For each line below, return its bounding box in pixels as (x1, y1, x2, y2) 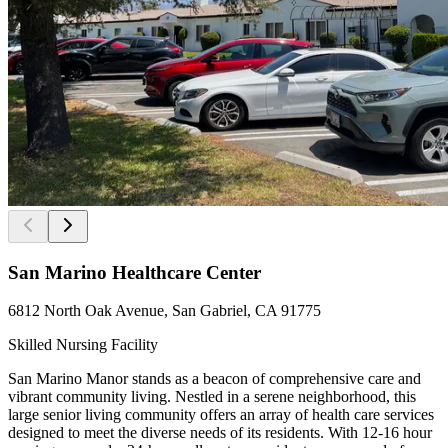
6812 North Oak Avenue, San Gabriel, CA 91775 (8, 302, 321, 320)
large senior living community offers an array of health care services (8, 406, 434, 424)
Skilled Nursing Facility (8, 336, 158, 354)
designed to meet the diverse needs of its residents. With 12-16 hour (8, 424, 432, 442)
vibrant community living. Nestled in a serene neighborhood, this (8, 388, 416, 406)
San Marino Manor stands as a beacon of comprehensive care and (8, 370, 421, 388)
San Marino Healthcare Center (8, 261, 261, 283)
